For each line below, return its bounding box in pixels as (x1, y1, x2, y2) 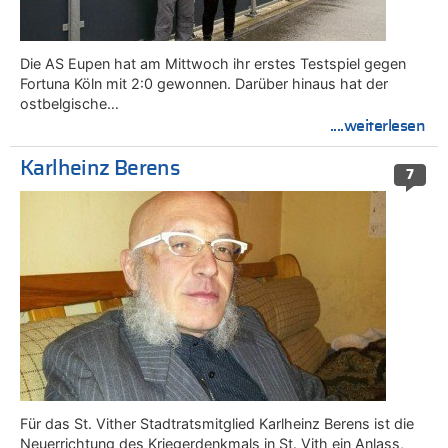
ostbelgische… (20, 94, 119, 112)
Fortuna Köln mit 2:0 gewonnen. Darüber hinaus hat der (20, 74, 388, 92)
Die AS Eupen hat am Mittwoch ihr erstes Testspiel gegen (20, 54, 406, 72)
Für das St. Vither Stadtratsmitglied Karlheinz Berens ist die (20, 414, 414, 432)
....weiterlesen (329, 117, 426, 134)
